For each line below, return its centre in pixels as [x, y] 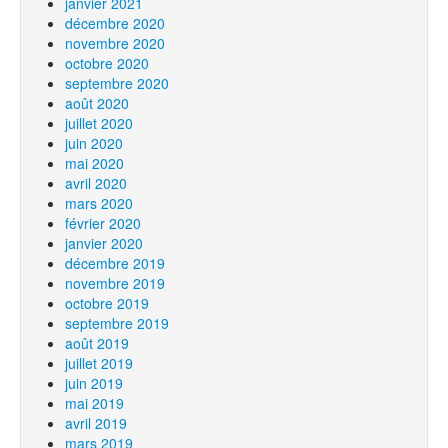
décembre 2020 [115, 23]
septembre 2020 [117, 83]
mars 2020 [99, 203]
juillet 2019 [99, 363]
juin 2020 [94, 143]
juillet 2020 [99, 123]
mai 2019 [94, 403]
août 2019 [97, 343]
